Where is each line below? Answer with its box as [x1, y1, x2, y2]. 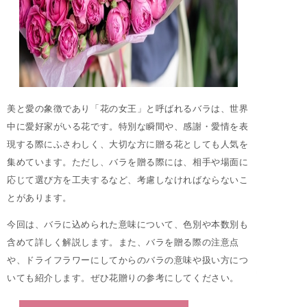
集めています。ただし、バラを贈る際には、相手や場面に [7, 156, 249, 168]
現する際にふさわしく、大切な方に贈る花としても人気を [7, 138, 249, 150]
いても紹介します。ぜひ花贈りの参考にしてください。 [7, 272, 239, 284]
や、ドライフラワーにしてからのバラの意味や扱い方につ [7, 254, 249, 266]
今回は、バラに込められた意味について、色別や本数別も [7, 219, 249, 230]
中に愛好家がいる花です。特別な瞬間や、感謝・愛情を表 [7, 121, 249, 132]
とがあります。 [7, 192, 72, 204]
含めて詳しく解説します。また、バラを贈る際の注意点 [7, 236, 239, 248]
